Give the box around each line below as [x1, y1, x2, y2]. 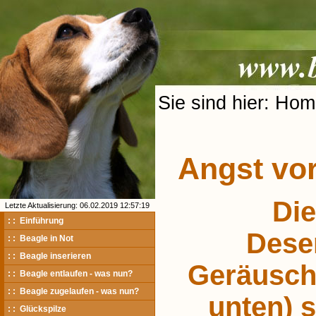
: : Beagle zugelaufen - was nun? [8, 286, 139, 296]
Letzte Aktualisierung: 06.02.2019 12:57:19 [5, 201, 150, 209]
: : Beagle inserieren [8, 251, 91, 261]
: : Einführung [8, 216, 63, 226]
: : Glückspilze [8, 304, 66, 314]
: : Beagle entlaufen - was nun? [8, 269, 133, 279]
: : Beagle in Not [8, 233, 73, 243]
